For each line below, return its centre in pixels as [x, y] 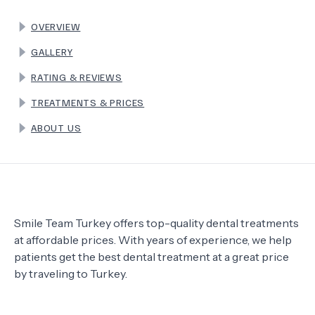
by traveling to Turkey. [71, 274]
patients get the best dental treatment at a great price [152, 257]
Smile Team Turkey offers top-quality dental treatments [156, 223]
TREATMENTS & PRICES [88, 102]
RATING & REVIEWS [77, 77]
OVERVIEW [56, 26]
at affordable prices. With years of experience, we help [153, 240]
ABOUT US [56, 128]
